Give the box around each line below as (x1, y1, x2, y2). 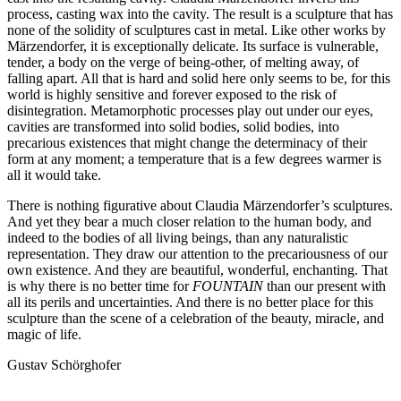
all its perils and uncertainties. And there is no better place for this (7, 294, 373, 310)
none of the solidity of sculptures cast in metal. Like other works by (7, 21, 386, 38)
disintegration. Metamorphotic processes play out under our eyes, (7, 102, 373, 118)
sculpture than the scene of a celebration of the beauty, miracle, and (7, 310, 384, 326)
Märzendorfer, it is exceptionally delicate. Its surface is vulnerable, (7, 38, 379, 54)
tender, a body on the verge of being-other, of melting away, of (7, 54, 359, 70)
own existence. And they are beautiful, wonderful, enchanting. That (7, 261, 388, 277)
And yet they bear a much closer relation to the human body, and (7, 213, 371, 229)
